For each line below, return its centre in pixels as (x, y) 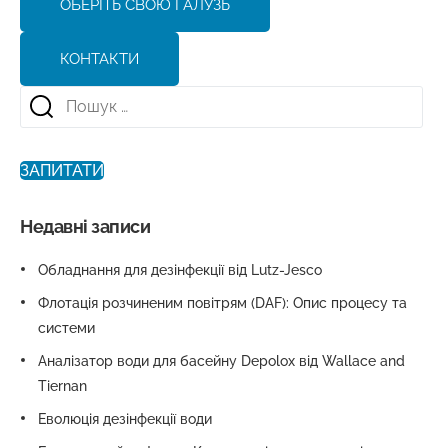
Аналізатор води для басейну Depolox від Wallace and (221, 361)
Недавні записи (85, 227)
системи (66, 328)
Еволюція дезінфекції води (125, 419)
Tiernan (62, 386)
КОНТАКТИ (99, 58)
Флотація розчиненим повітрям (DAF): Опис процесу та (222, 303)
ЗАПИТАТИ (62, 171)
